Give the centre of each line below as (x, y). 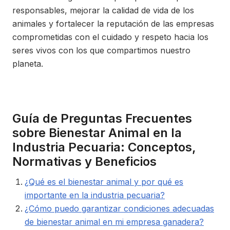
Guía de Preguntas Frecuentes (102, 118)
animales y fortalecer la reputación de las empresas (113, 23)
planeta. (28, 63)
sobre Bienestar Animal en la (97, 132)
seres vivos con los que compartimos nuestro (101, 50)
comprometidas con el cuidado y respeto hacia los (110, 37)
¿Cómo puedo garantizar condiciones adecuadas (119, 208)
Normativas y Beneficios (84, 161)
